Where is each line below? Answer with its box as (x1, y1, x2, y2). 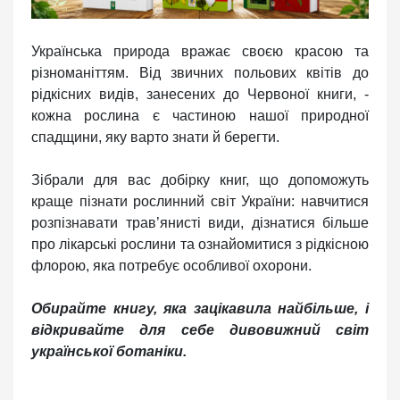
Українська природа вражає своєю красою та (31, 43, 369, 59)
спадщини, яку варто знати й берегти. (31, 129, 279, 145)
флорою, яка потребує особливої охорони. (31, 257, 312, 273)
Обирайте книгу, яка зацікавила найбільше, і (31, 300, 369, 316)
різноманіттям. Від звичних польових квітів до (31, 64, 369, 80)
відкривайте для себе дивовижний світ (31, 321, 369, 337)
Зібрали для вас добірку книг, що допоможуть (31, 171, 369, 187)
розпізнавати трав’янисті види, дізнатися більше (31, 214, 369, 230)
